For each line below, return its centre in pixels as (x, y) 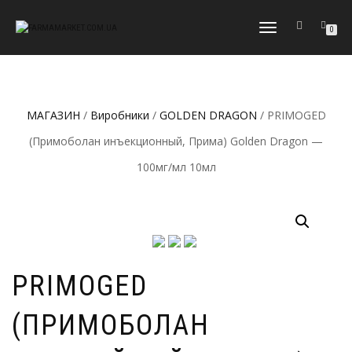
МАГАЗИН (53, 115)
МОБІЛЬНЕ (279, 29)
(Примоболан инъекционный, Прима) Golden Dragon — (176, 141)
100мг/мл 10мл (176, 167)
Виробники (119, 115)
